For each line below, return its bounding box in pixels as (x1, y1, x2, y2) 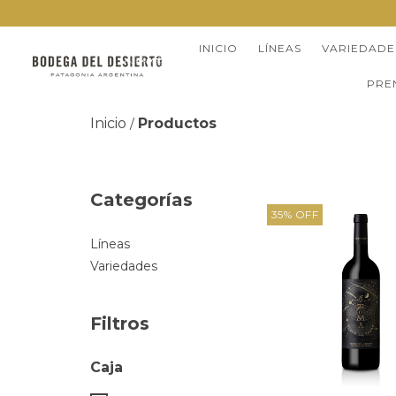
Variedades (90, 258, 157, 274)
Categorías (90, 189, 193, 210)
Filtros (90, 313, 149, 334)
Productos (138, 115, 217, 132)
